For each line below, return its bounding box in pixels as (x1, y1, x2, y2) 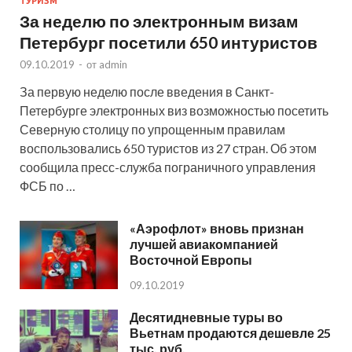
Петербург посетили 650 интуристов (20, 32, 317, 53)
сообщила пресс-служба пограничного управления (20, 159, 316, 175)
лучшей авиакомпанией (130, 236, 278, 252)
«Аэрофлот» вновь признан (130, 221, 304, 236)
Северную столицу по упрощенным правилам (20, 122, 285, 137)
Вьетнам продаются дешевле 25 (130, 324, 331, 340)
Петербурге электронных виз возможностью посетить (20, 103, 328, 119)
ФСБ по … (20, 178, 75, 194)
